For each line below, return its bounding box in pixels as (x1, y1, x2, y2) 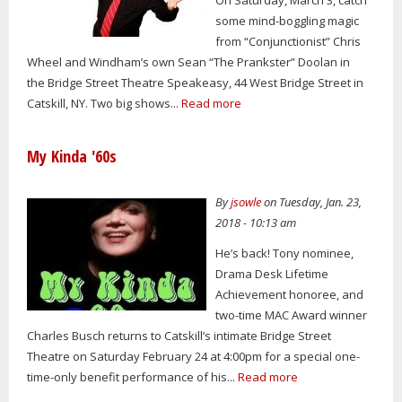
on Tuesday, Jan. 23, (261, 193, 363, 210)
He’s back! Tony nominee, (215, 245, 354, 262)
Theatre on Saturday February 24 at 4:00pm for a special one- (27, 348, 360, 365)
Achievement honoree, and (215, 286, 364, 303)
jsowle (231, 193, 262, 210)
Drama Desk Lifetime (215, 266, 329, 283)
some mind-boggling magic (215, 12, 360, 29)
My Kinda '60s (27, 144, 117, 167)
